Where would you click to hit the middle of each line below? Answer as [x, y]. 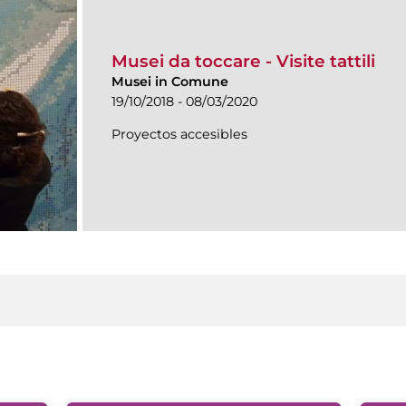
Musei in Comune [170, 81]
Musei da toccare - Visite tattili [243, 61]
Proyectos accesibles [179, 134]
